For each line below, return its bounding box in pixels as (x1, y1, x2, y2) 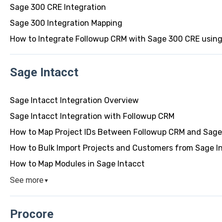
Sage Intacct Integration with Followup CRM (9, 111, 174, 121)
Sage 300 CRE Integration (9, 2, 106, 12)
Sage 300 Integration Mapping (9, 18, 122, 28)
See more (9, 175, 44, 185)
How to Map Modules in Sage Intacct (9, 159, 145, 168)
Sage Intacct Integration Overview (9, 95, 139, 105)
